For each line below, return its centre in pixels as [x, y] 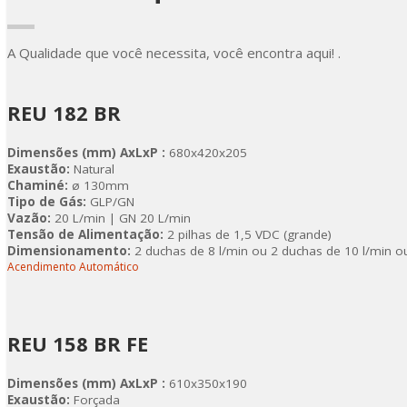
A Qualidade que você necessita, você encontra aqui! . [174, 53]
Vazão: [31, 218]
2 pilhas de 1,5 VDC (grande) [248, 234]
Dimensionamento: [69, 251]
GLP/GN [110, 202]
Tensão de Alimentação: [85, 234]
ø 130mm [99, 185]
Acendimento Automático [73, 267]
